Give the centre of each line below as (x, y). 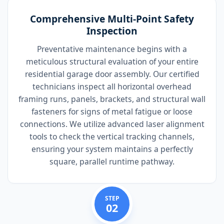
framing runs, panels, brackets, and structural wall (112, 99)
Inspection (112, 31)
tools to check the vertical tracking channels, (112, 137)
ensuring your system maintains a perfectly (112, 149)
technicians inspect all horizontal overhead (112, 87)
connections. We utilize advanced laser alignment (112, 124)
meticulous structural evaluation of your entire (112, 62)
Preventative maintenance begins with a (112, 49)
